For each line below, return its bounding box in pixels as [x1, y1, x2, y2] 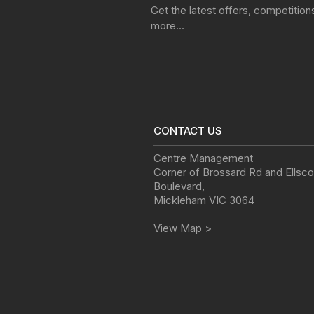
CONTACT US [153, 123, 222, 137]
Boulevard [153, 179, 202, 193]
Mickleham [153, 193, 206, 207]
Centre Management [153, 151, 253, 165]
